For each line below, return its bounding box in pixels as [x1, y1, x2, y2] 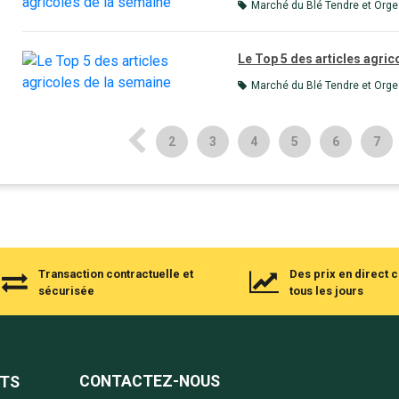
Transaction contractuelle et [38, 267, 193, 281]
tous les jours [289, 284, 363, 297]
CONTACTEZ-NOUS [79, 372, 220, 390]
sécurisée [38, 284, 94, 297]
